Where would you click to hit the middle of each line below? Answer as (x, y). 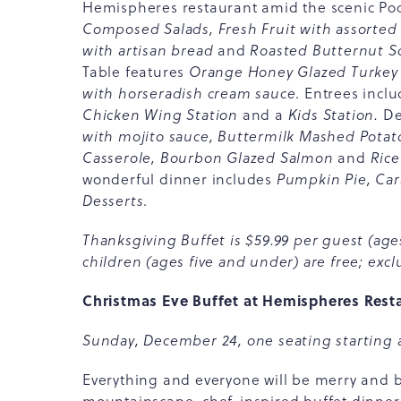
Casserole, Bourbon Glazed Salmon (210, 158)
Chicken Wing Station (162, 115)
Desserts (113, 200)
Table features (136, 72)
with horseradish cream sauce (189, 93)
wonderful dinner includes (179, 179)
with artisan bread (150, 50)
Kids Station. (331, 115)
